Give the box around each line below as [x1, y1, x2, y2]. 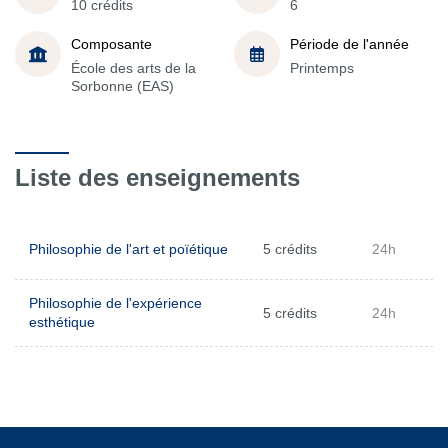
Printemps [290, 59, 354, 76]
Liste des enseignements [15, 164, 300, 191]
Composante [71, 35, 152, 52]
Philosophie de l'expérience [29, 295, 202, 311]
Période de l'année [290, 35, 409, 52]
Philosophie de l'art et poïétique [29, 241, 228, 257]
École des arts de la [71, 59, 196, 76]
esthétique [29, 314, 95, 330]
